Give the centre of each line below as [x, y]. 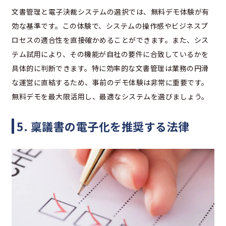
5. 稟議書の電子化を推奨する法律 [103, 126]
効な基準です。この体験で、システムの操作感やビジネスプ [110, 25]
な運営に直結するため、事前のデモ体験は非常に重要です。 [110, 82]
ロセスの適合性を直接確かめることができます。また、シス [110, 40]
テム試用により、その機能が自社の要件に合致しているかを [110, 54]
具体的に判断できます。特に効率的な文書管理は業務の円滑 [110, 68]
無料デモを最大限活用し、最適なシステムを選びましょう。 [110, 96]
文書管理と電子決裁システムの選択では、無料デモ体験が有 [110, 11]
